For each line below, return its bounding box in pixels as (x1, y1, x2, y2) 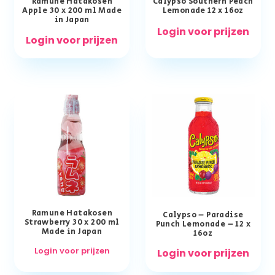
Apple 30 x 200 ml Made (22, 5, 122, 17)
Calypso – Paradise (163, 209, 244, 222)
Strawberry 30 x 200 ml (24, 217, 120, 229)
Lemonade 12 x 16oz (162, 5, 244, 17)
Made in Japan (42, 226, 103, 238)
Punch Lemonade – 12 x (155, 219, 250, 231)
